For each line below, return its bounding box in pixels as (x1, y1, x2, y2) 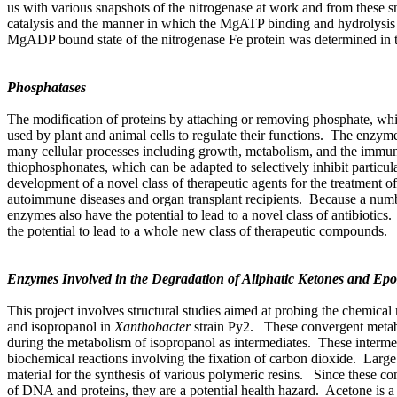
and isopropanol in (7, 319, 114, 335)
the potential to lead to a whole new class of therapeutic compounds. (7, 223, 387, 239)
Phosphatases (7, 80, 86, 96)
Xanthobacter (114, 319, 191, 335)
